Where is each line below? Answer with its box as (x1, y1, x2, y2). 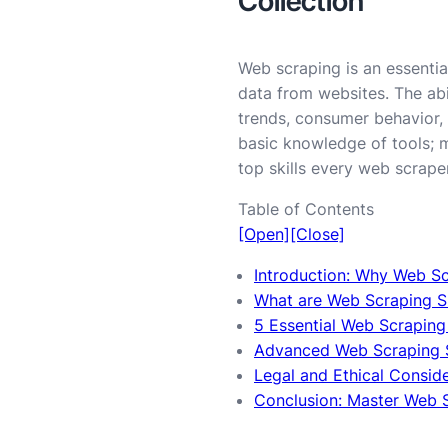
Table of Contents (238, 199, 374, 220)
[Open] (238, 224, 290, 245)
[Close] (290, 224, 345, 245)
